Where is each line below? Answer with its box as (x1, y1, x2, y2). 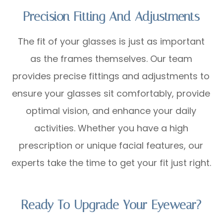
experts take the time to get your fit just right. (11, 156, 211, 169)
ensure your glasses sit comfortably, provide (12, 87, 210, 100)
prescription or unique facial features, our (19, 139, 203, 152)
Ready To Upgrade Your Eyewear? (21, 197, 201, 212)
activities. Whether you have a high (34, 121, 188, 134)
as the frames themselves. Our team (30, 52, 192, 65)
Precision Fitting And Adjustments (22, 9, 200, 24)
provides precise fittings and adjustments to (12, 69, 210, 82)
